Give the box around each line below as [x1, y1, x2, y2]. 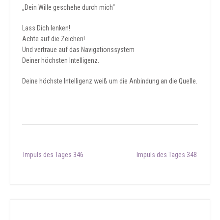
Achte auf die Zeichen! [22, 34, 85, 43]
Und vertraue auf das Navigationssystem [22, 45, 135, 54]
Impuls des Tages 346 [23, 150, 83, 159]
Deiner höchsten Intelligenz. [22, 56, 99, 64]
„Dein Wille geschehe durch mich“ [22, 3, 115, 11]
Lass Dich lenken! [22, 24, 70, 32]
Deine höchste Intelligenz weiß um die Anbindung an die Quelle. [22, 77, 197, 85]
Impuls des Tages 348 [137, 150, 197, 159]
